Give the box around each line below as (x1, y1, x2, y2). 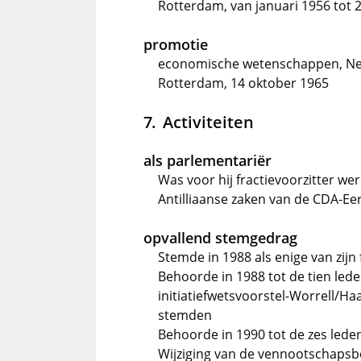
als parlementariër (143, 151, 272, 170)
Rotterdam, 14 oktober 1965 (158, 74, 329, 92)
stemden (158, 306, 212, 324)
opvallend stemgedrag (143, 228, 297, 247)
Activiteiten (162, 110, 254, 133)
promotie (143, 35, 208, 54)
